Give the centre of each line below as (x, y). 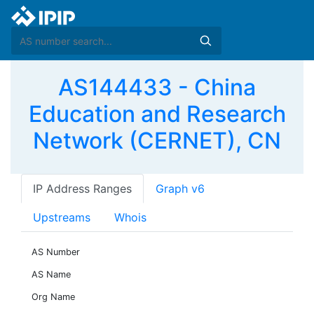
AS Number (56, 252)
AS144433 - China (157, 87)
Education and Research (157, 114)
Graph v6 (180, 189)
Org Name (53, 297)
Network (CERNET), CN (157, 141)
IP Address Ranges (82, 189)
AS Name (51, 274)
